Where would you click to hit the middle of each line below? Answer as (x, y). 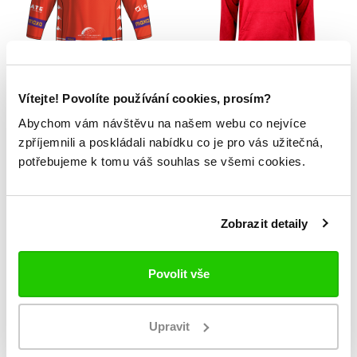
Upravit (170, 326)
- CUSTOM (89, 110)
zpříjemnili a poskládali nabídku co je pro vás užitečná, (171, 142)
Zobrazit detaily (264, 223)
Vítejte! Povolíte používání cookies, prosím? (145, 98)
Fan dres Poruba (89, 91)
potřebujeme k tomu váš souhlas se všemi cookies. (162, 161)
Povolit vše (178, 274)
